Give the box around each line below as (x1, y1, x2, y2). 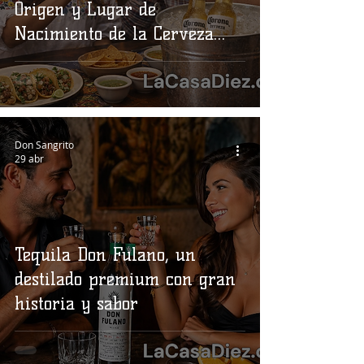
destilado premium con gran (15, 268, 236, 290)
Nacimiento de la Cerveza (15, 23, 214, 45)
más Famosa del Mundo (15, 47, 197, 69)
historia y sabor (15, 292, 138, 314)
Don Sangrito (15, 137, 74, 151)
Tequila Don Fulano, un (15, 244, 196, 266)
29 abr (15, 152, 44, 165)
